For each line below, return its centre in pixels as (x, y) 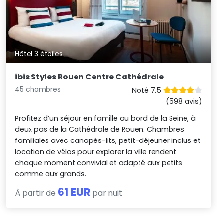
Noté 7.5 (147, 90)
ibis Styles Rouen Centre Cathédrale (90, 77)
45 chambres (38, 89)
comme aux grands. (51, 174)
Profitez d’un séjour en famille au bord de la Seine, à (106, 118)
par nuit (107, 193)
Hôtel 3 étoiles (39, 54)
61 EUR (74, 192)
